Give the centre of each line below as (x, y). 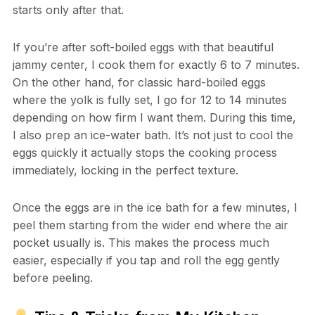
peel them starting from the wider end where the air (150, 225)
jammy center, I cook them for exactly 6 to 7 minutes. (156, 65)
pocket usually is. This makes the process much (141, 243)
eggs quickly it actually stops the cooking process (144, 153)
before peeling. (52, 278)
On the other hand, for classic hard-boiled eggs (139, 83)
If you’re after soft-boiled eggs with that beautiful (143, 47)
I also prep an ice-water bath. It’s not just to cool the (153, 135)
